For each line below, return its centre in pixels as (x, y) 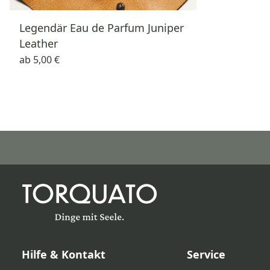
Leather (39, 43)
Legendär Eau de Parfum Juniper (102, 28)
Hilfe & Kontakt (64, 254)
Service (206, 254)
